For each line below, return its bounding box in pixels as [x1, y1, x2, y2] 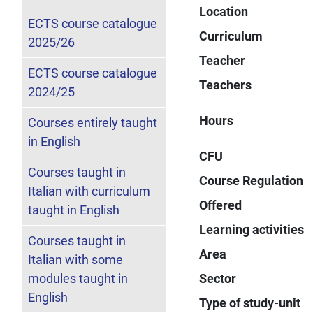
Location [199, 3, 249, 19]
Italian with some [28, 252, 123, 267]
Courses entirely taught [28, 115, 157, 130]
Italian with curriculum [28, 183, 150, 198]
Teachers [199, 77, 252, 92]
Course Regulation [199, 173, 304, 188]
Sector [199, 270, 237, 286]
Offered [199, 197, 242, 212]
